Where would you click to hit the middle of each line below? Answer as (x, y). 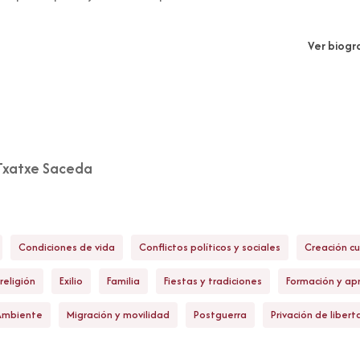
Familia (123, 281)
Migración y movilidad (118, 315)
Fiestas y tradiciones (213, 281)
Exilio (71, 281)
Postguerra (220, 315)
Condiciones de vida (67, 247)
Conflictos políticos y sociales (210, 247)
